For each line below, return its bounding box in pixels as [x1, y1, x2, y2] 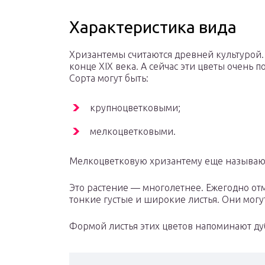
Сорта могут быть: [69, 73, 148, 84]
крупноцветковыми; [90, 102, 180, 114]
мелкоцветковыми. [90, 126, 176, 137]
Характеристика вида [69, 18, 237, 37]
